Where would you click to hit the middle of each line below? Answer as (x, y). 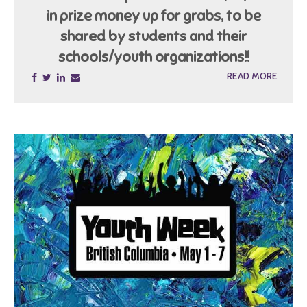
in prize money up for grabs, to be (153, 16)
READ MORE (252, 77)
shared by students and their (153, 37)
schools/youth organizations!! (153, 57)
